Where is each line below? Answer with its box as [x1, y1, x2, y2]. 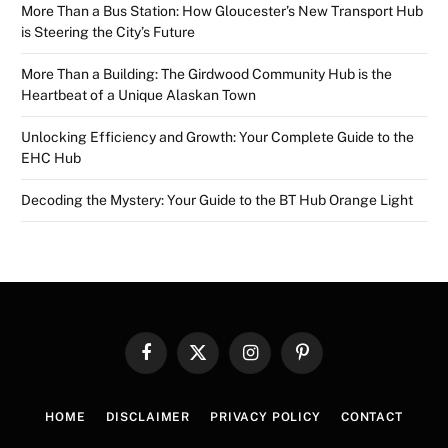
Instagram [248, 353, 311, 369]
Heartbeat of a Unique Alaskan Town [21, 87, 256, 104]
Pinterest [300, 353, 356, 369]
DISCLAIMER [105, 410, 191, 425]
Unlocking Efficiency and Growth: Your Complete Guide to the [21, 129, 414, 146]
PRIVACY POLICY [210, 410, 321, 425]
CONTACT [340, 410, 403, 425]
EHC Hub [21, 150, 81, 167]
